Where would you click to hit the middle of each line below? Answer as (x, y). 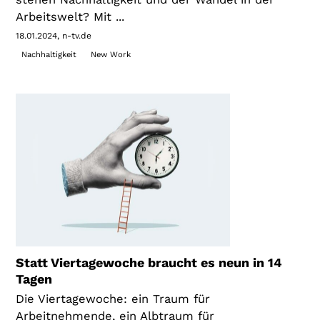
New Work (110, 55)
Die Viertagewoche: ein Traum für (113, 299)
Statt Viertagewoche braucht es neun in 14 (149, 262)
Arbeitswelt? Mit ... (70, 17)
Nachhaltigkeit (49, 55)
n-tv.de (77, 36)
